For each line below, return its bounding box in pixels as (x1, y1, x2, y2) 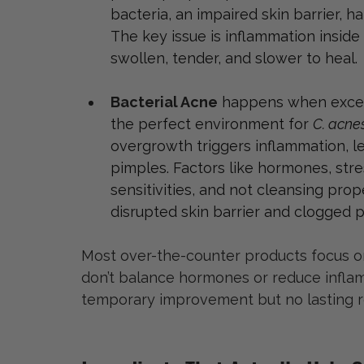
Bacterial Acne (110, 93, 218, 111)
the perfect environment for (110, 115, 313, 133)
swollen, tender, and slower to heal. (110, 50, 357, 67)
